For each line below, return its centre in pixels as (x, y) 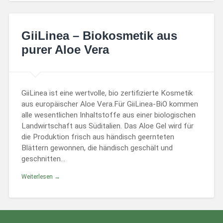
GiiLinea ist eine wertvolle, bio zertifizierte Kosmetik (107, 93)
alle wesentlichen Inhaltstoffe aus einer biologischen (108, 115)
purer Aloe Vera (65, 49)
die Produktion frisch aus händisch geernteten (98, 137)
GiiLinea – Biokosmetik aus (99, 35)
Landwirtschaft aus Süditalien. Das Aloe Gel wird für (107, 126)
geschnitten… (43, 159)
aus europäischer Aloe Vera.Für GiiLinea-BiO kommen (110, 104)
